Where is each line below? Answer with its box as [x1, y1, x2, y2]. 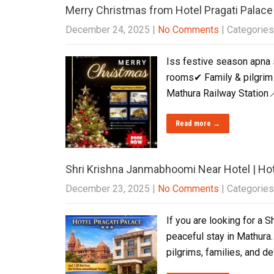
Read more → [176, 119, 220, 128]
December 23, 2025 [65, 183, 150, 194]
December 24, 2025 [65, 24, 150, 35]
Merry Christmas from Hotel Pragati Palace [65, 4, 273, 17]
